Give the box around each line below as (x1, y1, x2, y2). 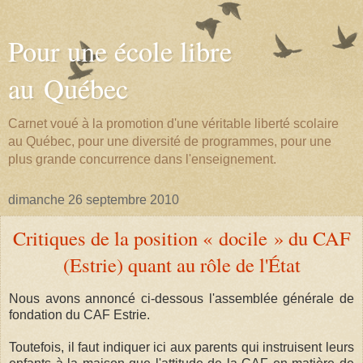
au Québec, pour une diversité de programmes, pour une (8, 135, 331, 148)
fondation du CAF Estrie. (9, 307, 150, 322)
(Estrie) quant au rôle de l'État (62, 251, 301, 278)
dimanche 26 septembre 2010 (8, 193, 179, 207)
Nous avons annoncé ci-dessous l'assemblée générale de (9, 291, 354, 305)
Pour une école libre (8, 32, 232, 70)
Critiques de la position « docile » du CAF (12, 224, 351, 251)
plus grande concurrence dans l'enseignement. (8, 152, 276, 166)
